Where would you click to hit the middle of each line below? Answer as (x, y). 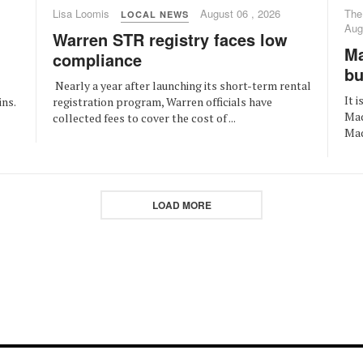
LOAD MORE (181, 205)
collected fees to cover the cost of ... (144, 117)
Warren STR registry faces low (170, 39)
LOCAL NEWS (155, 14)
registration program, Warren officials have (162, 101)
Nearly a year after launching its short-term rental (182, 85)
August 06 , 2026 (240, 13)
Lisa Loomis (81, 13)
